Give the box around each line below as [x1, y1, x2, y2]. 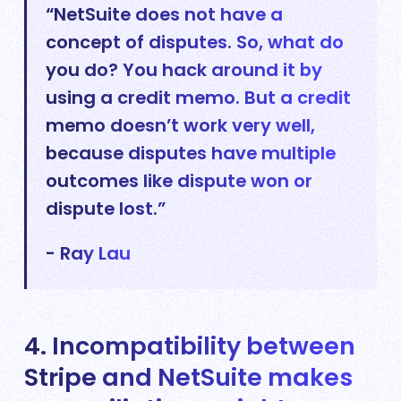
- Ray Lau [46, 240, 132, 266]
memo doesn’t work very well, [46, 112, 316, 138]
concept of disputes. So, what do [46, 29, 345, 55]
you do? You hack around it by [46, 56, 323, 82]
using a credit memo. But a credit [46, 84, 352, 110]
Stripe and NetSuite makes [24, 361, 353, 395]
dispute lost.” [46, 195, 166, 221]
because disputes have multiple [46, 140, 337, 166]
